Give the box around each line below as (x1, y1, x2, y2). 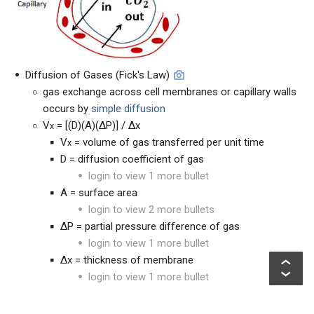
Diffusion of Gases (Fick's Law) (25, 68, 170, 81)
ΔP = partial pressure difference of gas (60, 219, 240, 233)
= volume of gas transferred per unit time (71, 135, 264, 149)
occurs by (43, 102, 91, 115)
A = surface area (60, 186, 137, 199)
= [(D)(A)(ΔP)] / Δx (54, 118, 140, 132)
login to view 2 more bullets (88, 203, 214, 216)
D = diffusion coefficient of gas (60, 152, 204, 165)
